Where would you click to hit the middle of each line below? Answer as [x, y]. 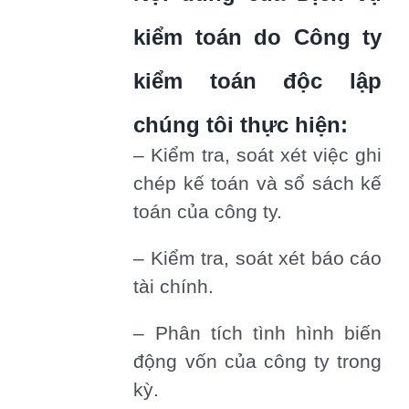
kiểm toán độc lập [257, 81]
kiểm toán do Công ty [257, 37]
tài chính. [174, 287]
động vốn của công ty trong [257, 362]
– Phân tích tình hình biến [257, 334]
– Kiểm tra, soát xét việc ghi [257, 156]
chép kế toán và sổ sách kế [257, 184]
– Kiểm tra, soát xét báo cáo [257, 259]
